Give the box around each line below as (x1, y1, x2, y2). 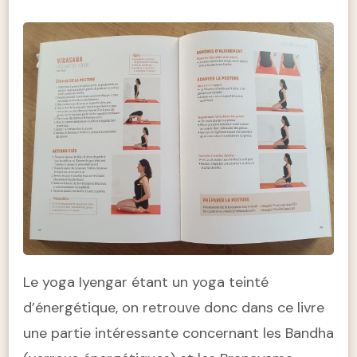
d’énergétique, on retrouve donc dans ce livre (23, 298, 324, 318)
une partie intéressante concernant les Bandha (23, 324, 334, 343)
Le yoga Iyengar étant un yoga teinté (23, 273, 269, 292)
